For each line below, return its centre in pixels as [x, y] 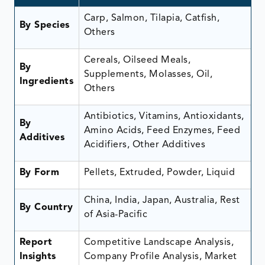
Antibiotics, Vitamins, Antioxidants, [164, 116]
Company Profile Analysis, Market [160, 256]
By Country [46, 207]
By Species [44, 25]
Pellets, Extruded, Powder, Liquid [159, 172]
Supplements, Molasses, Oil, [148, 74]
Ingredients [46, 81]
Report [36, 242]
